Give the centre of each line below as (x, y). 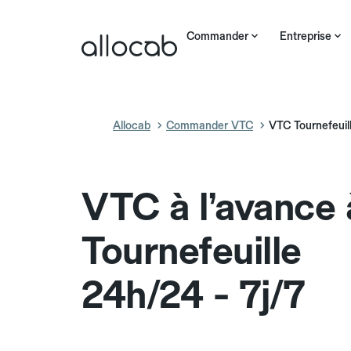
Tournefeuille (192, 251)
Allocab (132, 125)
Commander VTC (210, 125)
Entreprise (306, 36)
